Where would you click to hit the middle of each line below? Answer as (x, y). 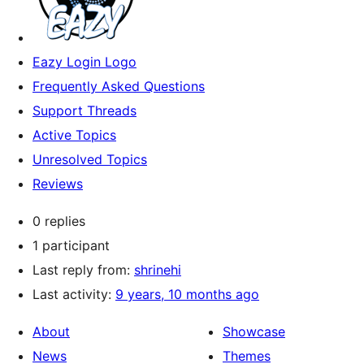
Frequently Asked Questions (119, 86)
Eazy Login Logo (84, 62)
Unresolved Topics (90, 159)
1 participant (71, 245)
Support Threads (84, 110)
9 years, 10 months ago (187, 294)
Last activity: (74, 294)
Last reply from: (83, 270)
